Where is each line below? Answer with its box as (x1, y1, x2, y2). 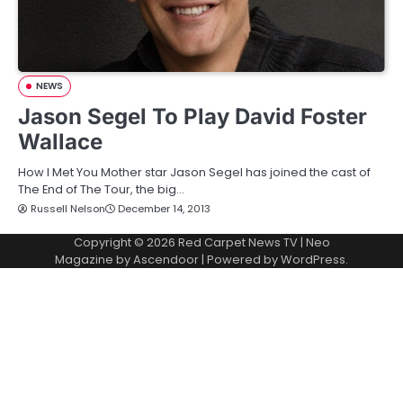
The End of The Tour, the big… (18, 181, 184, 199)
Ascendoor (133, 251, 199, 269)
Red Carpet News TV (177, 234, 298, 252)
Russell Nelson (31, 201, 105, 217)
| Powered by (199, 251, 281, 269)
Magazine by (55, 251, 133, 269)
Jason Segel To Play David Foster (18, 103, 367, 130)
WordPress (281, 251, 345, 269)
